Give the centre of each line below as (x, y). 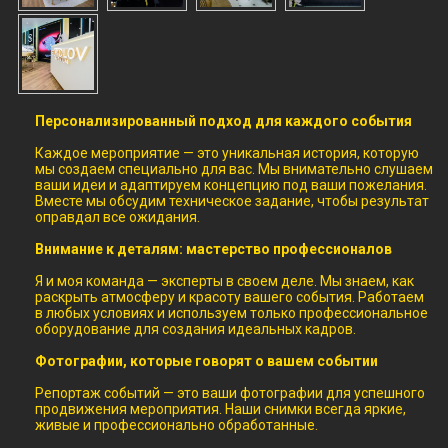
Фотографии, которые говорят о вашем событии (206, 361)
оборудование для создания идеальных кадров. (195, 329)
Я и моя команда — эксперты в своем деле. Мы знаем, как (224, 281)
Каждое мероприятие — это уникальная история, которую (227, 153)
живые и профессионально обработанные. (179, 425)
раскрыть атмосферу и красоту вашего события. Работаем (229, 297)
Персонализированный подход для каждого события (223, 121)
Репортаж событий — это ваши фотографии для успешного (230, 393)
